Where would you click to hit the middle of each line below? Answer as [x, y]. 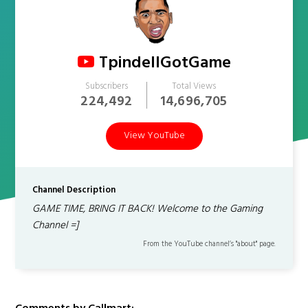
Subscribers [106, 86]
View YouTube [154, 136]
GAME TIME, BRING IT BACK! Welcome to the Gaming [148, 209]
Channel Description [74, 190]
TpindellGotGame [165, 63]
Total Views [194, 86]
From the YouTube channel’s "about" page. [209, 244]
